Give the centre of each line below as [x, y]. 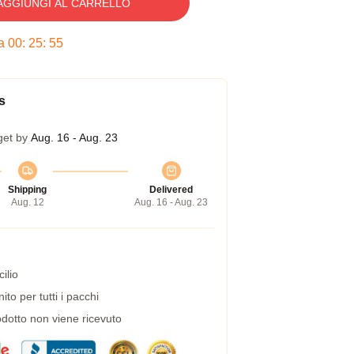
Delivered [171, 190]
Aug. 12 [27, 202]
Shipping [27, 190]
